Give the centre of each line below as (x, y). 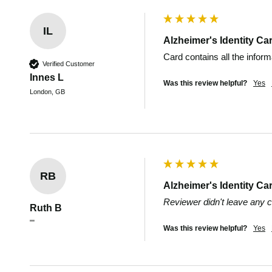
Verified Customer (69, 63)
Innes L (47, 77)
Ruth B (46, 208)
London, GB (47, 92)
